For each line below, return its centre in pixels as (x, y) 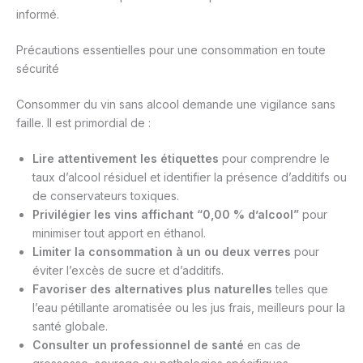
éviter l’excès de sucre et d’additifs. (128, 271)
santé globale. (70, 327)
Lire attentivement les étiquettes (126, 159)
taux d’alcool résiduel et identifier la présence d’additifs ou (190, 177)
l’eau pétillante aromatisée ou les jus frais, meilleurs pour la (189, 308)
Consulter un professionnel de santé (138, 345)
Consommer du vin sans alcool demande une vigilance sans (176, 105)
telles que (300, 289)
